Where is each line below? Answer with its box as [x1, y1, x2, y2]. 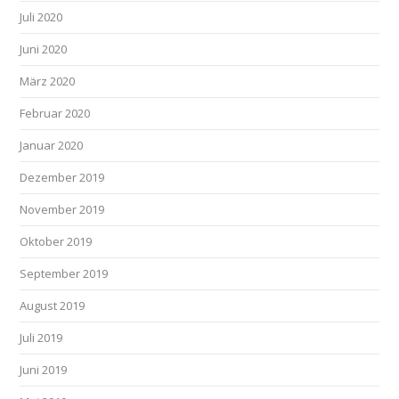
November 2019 [20, 201, 105, 217]
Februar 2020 [20, 105, 91, 121]
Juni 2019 [20, 362, 68, 378]
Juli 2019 [20, 330, 63, 346]
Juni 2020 [20, 41, 68, 57]
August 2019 [20, 297, 85, 313]
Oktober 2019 [20, 233, 93, 249]
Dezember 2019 [20, 169, 105, 185]
